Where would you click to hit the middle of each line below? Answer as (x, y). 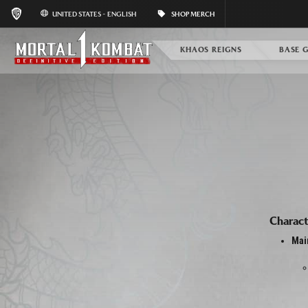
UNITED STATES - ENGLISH (95, 14)
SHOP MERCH (194, 14)
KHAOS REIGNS (211, 49)
